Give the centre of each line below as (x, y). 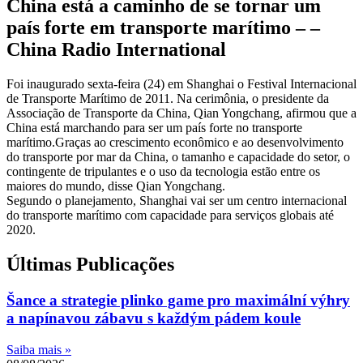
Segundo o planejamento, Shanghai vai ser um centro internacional (177, 201)
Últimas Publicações (90, 264)
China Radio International (116, 50)
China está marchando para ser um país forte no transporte (154, 128)
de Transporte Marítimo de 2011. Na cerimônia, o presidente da (168, 98)
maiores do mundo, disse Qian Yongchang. (116, 186)
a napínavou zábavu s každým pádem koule (154, 318)
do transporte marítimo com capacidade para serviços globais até (170, 215)
